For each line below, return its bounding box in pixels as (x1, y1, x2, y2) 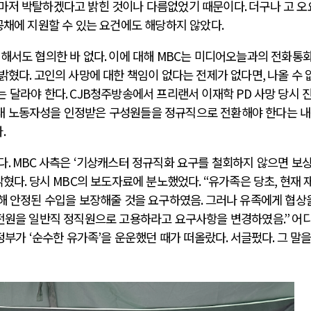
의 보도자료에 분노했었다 (76, 171, 199, 190)
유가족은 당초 (208, 171, 275, 190)
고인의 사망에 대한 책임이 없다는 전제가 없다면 (33, 66, 262, 84)
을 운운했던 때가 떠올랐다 (101, 228, 226, 246)
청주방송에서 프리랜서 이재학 (90, 85, 237, 103)
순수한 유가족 (31, 228, 99, 246)
